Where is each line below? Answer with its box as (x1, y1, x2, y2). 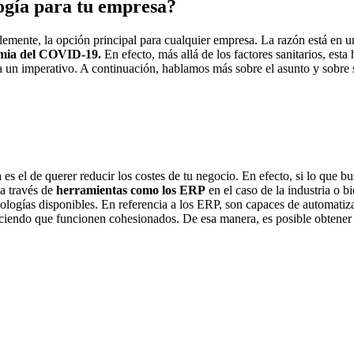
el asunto (265, 61, 310, 75)
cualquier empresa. (161, 32, 258, 47)
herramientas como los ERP (53, 183, 205, 198)
